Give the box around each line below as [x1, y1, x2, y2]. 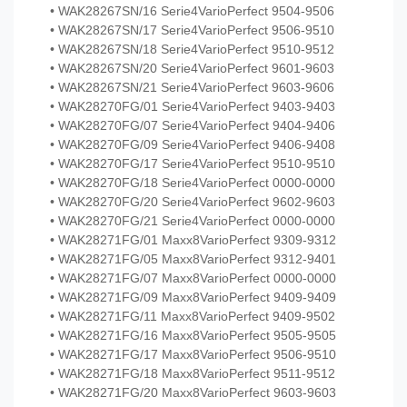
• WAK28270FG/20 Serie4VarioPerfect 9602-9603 [50, 194, 335, 210]
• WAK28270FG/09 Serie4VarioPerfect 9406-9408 [50, 137, 335, 153]
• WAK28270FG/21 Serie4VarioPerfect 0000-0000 [50, 213, 335, 229]
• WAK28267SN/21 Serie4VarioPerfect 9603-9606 [50, 80, 334, 95]
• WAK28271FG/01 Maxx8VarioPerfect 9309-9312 [50, 233, 336, 248]
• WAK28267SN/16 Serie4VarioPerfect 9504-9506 [50, 4, 334, 19]
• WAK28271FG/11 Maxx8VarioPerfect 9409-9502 [50, 309, 335, 324]
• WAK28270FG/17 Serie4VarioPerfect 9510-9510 [50, 156, 335, 172]
